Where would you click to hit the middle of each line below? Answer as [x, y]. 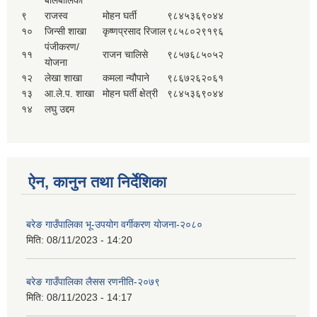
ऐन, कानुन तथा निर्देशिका [97, 183]
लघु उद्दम [61, 109]
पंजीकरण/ [62, 47]
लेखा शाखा [63, 78]
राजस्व [56, 16]
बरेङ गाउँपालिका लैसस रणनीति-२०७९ [93, 282]
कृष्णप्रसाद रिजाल [134, 31]
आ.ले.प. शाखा [69, 94]
